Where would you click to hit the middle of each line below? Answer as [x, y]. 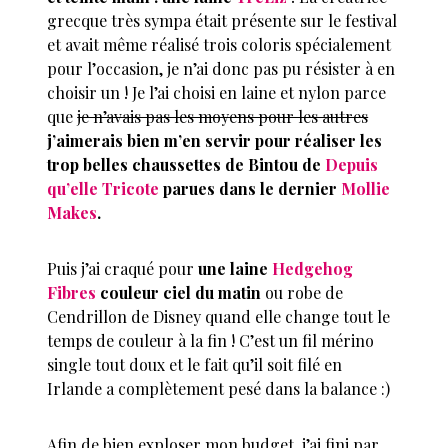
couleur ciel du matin [179, 293]
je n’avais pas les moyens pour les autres [223, 117]
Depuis [352, 165]
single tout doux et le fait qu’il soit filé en [195, 365]
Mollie [366, 189]
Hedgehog [313, 269]
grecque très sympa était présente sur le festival [222, 21]
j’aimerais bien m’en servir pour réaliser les [215, 141]
